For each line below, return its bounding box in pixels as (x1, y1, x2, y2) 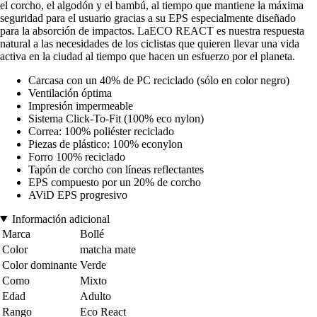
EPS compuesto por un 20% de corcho (28, 175, 201, 188)
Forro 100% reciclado (28, 150, 125, 163)
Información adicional (11, 212, 110, 225)
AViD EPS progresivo (28, 188, 127, 201)
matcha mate (80, 243, 136, 255)
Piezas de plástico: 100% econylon (28, 137, 183, 150)
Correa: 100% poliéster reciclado (28, 125, 174, 137)
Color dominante (2, 258, 77, 271)
